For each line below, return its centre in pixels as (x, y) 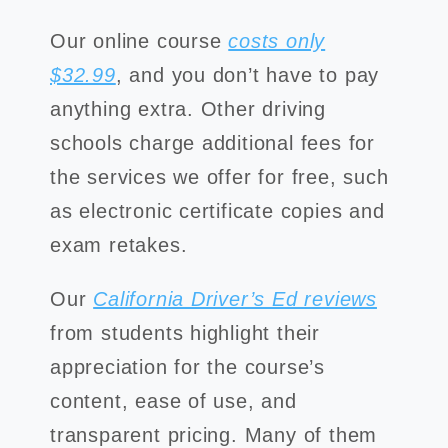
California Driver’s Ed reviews (235, 299)
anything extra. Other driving (188, 109)
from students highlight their (185, 333)
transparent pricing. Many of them (214, 435)
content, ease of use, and (173, 401)
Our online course (139, 41)
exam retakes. (122, 245)
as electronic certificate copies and (217, 211)
